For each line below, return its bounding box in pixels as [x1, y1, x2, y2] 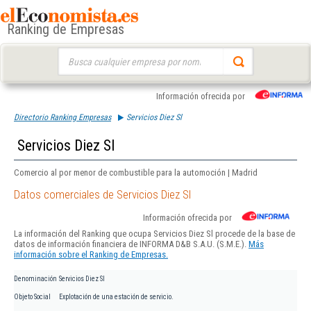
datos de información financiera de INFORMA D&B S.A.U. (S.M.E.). [14, 239, 249, 250]
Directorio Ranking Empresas [14, 112, 111, 122]
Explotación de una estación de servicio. [59, 293, 174, 301]
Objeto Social [14, 293, 51, 301]
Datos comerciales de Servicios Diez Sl [14, 187, 191, 202]
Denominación [14, 275, 57, 283]
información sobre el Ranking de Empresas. [14, 249, 168, 260]
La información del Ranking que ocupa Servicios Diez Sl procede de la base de [14, 228, 295, 239]
